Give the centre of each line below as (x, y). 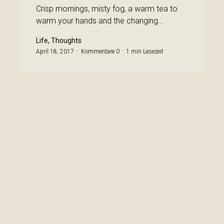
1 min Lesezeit (145, 51)
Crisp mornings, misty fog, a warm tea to (107, 9)
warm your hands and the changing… (99, 21)
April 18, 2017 (55, 51)
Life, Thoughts (59, 40)
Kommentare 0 (100, 51)
